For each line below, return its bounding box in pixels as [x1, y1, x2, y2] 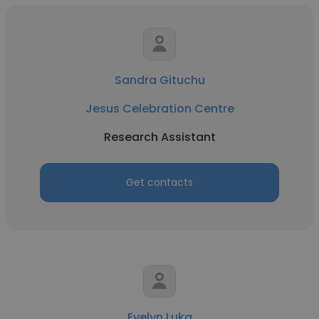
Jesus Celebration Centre [85, 100, 234, 117]
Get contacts [126, 175, 193, 189]
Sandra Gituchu [114, 72, 205, 88]
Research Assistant [103, 129, 216, 145]
